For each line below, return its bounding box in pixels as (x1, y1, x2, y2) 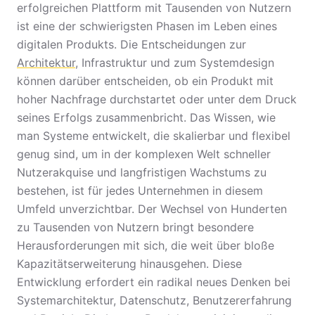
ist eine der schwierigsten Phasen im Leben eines (17, 19, 277, 33)
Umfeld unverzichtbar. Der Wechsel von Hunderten (17, 202, 287, 216)
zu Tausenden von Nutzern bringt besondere (17, 220, 254, 234)
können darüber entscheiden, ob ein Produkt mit (17, 74, 274, 88)
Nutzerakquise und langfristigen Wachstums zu (17, 165, 266, 179)
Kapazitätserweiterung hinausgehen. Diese (17, 257, 242, 271)
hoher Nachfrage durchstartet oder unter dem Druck (17, 92, 297, 106)
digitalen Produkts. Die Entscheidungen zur (17, 37, 246, 51)
